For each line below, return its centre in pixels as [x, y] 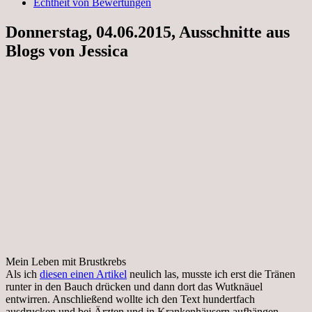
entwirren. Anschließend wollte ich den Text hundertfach [130, 299]
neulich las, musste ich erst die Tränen [211, 274]
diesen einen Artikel [83, 274]
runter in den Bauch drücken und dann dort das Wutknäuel [134, 286]
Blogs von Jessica [67, 50]
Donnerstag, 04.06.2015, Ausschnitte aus [148, 32]
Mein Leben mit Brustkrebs [66, 261]
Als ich [23, 274]
